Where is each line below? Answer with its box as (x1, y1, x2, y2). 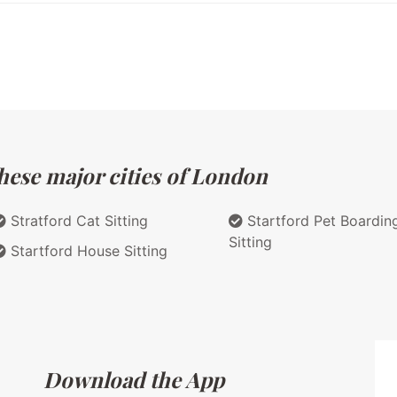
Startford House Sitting (6, 241, 167, 260)
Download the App (43, 364, 225, 393)
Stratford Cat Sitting (6, 211, 148, 230)
